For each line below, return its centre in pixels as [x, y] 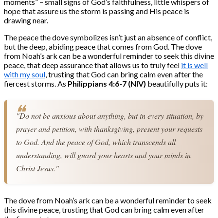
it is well [194, 65]
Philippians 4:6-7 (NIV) [107, 84]
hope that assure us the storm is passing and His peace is [97, 11]
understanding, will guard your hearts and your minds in [104, 155]
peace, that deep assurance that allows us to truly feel [92, 65]
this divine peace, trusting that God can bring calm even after [104, 210]
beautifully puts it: [177, 84]
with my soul [25, 74]
